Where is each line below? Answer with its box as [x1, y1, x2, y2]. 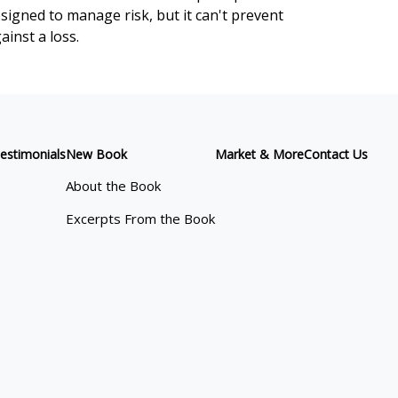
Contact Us [304, 146, 369, 163]
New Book [66, 146, 128, 163]
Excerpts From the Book [66, 210, 216, 228]
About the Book [66, 177, 162, 195]
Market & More [215, 146, 305, 163]
